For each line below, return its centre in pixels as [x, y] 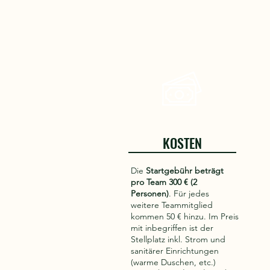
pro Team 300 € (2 [164, 182]
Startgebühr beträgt [185, 171]
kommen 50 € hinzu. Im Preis [185, 216]
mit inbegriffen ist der [172, 228]
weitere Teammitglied [172, 205]
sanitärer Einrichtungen [175, 251]
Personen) [150, 193]
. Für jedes [189, 193]
